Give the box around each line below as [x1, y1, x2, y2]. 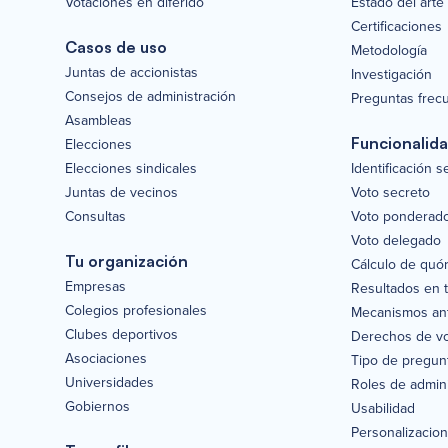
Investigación [351, 64, 433, 85]
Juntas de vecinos [64, 182, 178, 203]
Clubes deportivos [64, 324, 178, 345]
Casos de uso [64, 37, 167, 58]
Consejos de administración [64, 86, 236, 107]
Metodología [351, 40, 428, 61]
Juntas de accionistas [64, 62, 198, 83]
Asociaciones [64, 348, 147, 369]
